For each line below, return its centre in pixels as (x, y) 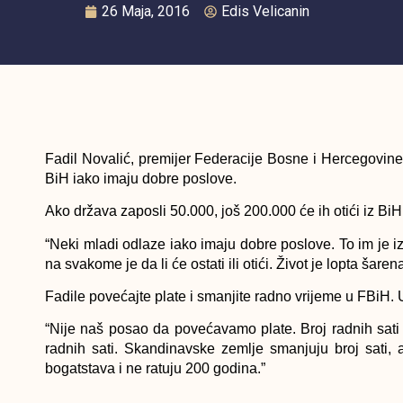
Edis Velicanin (266, 11)
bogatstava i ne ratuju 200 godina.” (155, 369)
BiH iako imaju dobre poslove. (141, 178)
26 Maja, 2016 (146, 11)
